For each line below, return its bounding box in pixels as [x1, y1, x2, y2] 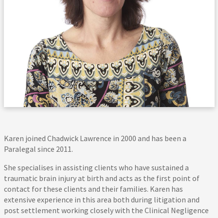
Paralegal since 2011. [3, 144, 73, 154]
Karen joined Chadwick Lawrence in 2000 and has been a [3, 133, 186, 144]
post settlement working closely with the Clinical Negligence [3, 205, 209, 216]
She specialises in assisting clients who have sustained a [3, 163, 189, 173]
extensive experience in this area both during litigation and [3, 195, 200, 205]
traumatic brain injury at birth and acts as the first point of [3, 173, 200, 183]
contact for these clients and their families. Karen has [3, 184, 183, 194]
